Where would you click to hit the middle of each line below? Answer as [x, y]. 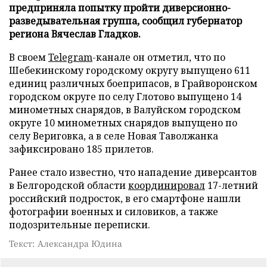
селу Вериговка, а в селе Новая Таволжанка [114, 136]
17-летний [232, 185]
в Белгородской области [69, 185]
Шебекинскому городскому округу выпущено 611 [130, 70]
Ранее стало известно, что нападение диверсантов [133, 172]
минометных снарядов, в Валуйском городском [125, 109]
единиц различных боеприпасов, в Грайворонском [133, 83]
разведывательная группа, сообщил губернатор [125, 21]
